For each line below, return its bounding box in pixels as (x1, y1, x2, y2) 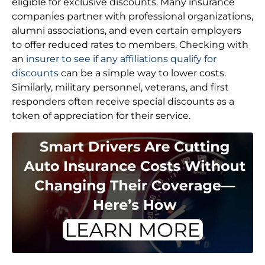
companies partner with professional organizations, (12, 11, 253, 22)
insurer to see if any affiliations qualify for (26, 53, 216, 65)
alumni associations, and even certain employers (12, 25, 241, 37)
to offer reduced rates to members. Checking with (12, 39, 248, 51)
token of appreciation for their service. (12, 110, 190, 122)
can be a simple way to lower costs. (59, 67, 226, 79)
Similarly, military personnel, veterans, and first (12, 82, 229, 93)
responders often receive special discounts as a (12, 96, 234, 108)
